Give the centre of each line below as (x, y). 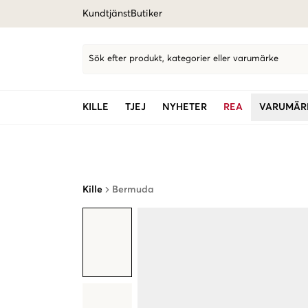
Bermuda (133, 190)
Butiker (146, 14)
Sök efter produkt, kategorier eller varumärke (184, 59)
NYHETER (185, 107)
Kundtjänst (107, 14)
